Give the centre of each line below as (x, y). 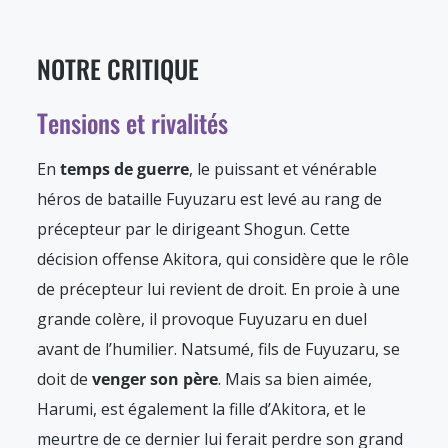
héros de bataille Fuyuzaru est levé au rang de (209, 199)
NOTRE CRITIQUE (118, 69)
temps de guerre (124, 169)
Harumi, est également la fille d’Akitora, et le (201, 409)
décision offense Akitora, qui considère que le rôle (223, 259)
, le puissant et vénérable (283, 169)
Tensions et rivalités (132, 123)
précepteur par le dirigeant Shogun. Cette (193, 229)
